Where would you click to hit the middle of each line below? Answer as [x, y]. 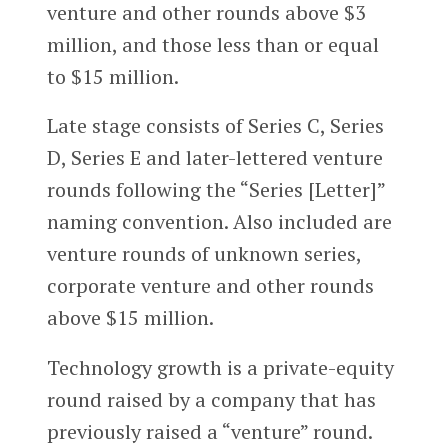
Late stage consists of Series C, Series [215, 126]
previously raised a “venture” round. [209, 432]
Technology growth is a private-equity [220, 368]
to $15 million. [112, 76]
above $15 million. [130, 318]
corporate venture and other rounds [210, 286]
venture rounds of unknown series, [203, 254]
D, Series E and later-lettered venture [214, 158]
